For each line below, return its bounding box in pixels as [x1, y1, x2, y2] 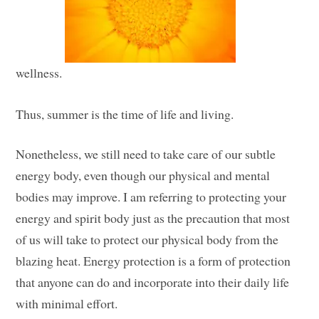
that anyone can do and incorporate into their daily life [16, 273, 290, 291]
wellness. [16, 64, 66, 82]
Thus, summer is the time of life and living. [16, 105, 234, 122]
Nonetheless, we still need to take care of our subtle [16, 145, 276, 163]
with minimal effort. [16, 295, 118, 313]
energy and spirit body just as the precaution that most [16, 209, 291, 227]
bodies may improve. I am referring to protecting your [16, 188, 287, 206]
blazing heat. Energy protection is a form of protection [16, 252, 291, 270]
